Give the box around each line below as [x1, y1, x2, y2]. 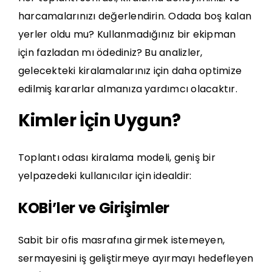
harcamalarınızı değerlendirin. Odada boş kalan [18, 8, 252, 23]
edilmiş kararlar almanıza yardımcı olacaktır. [18, 81, 237, 96]
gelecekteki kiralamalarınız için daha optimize [18, 63, 242, 78]
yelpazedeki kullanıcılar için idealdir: [18, 169, 192, 183]
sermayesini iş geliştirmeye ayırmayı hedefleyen [18, 251, 254, 266]
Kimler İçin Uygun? [18, 108, 181, 132]
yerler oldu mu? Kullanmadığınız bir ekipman [18, 27, 236, 41]
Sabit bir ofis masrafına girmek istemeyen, [18, 233, 225, 248]
